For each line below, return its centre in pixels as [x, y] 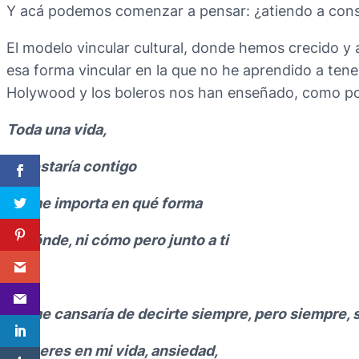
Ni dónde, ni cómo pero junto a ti [117, 240]
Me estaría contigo [71, 166]
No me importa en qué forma [104, 203]
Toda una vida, [56, 129]
